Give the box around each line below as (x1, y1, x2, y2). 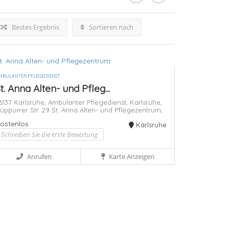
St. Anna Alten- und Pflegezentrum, (51, 106, 163, 114)
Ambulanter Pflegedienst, (48, 98, 130, 107)
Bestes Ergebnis (10, 22, 59, 32)
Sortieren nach (87, 22, 133, 32)
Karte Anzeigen (107, 152, 154, 162)
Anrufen (27, 152, 52, 162)
